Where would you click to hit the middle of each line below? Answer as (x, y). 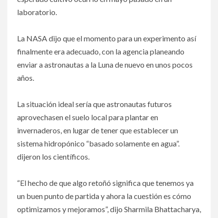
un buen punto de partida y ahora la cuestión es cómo (104, 196)
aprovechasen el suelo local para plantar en (88, 117)
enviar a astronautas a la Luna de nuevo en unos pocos (105, 65)
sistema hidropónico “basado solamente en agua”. (98, 144)
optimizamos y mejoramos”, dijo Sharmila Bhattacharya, (109, 209)
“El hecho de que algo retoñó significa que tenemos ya (105, 183)
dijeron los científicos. (53, 157)
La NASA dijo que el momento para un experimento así (107, 38)
